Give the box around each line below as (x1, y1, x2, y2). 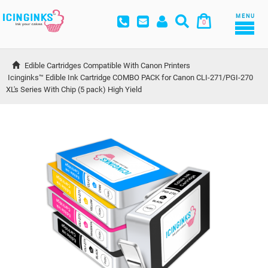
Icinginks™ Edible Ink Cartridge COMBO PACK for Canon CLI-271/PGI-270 (8, 73, 255, 83)
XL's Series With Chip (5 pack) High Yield (6, 85, 142, 95)
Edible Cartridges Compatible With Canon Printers (25, 61, 190, 71)
